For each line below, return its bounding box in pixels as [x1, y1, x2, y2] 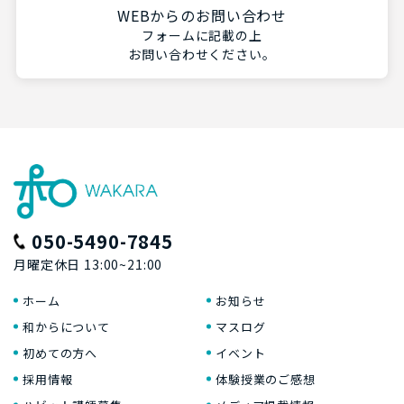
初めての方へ [23, 344, 98, 362]
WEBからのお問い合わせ [116, 4, 288, 26]
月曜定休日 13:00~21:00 [14, 254, 163, 273]
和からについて [23, 317, 110, 335]
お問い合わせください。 [128, 44, 276, 63]
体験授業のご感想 [216, 370, 316, 388]
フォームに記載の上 [142, 25, 262, 44]
